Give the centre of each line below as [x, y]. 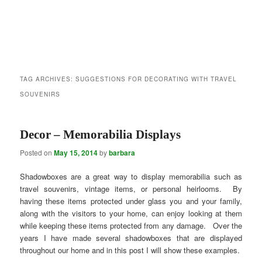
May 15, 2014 [76, 153]
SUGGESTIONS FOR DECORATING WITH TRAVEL [156, 79]
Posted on [37, 153]
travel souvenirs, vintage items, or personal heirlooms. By [131, 189]
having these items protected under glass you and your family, [131, 201]
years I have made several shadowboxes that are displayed [131, 238]
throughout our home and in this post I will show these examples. [130, 250]
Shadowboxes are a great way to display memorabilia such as [131, 177]
